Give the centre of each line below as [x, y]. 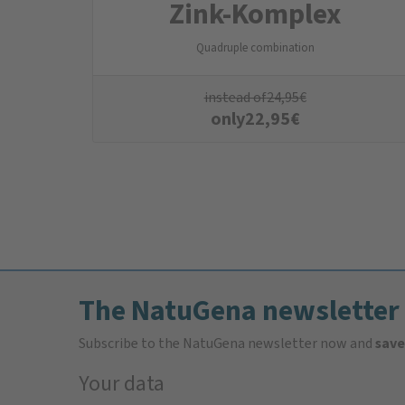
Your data [122, 384]
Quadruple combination [255, 47]
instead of [235, 97]
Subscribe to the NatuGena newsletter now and [227, 344]
